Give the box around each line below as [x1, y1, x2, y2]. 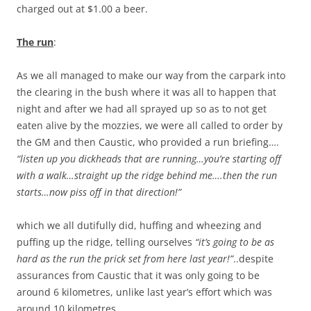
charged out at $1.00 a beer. [17, 2, 148, 16]
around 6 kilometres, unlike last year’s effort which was [17, 285, 272, 299]
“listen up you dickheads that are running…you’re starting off [17, 152, 281, 166]
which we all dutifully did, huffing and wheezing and [17, 219, 262, 233]
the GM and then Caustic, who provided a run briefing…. [17, 135, 279, 149]
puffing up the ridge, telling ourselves [17, 235, 195, 249]
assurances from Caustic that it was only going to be [17, 269, 260, 283]
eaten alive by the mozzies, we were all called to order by [17, 119, 283, 133]
